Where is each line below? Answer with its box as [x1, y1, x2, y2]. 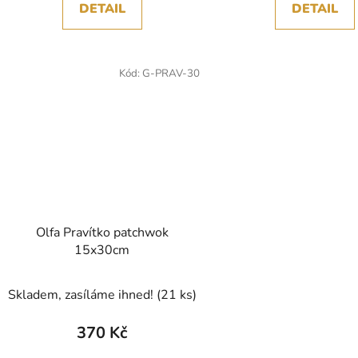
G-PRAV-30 [141, 66, 200, 81]
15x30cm [74, 241, 130, 260]
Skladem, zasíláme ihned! [7, 286, 157, 304]
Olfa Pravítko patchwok [35, 224, 169, 242]
